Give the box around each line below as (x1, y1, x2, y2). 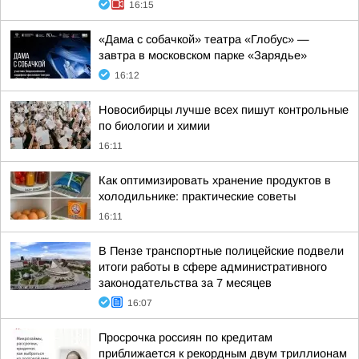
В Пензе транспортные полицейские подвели (99, 244, 344, 257)
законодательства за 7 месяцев (99, 276, 272, 289)
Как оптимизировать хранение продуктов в (99, 174, 331, 187)
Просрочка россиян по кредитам (99, 331, 272, 344)
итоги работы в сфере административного (99, 260, 327, 273)
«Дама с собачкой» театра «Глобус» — (99, 33, 309, 46)
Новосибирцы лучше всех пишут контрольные (99, 103, 349, 116)
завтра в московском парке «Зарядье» (99, 49, 307, 62)
